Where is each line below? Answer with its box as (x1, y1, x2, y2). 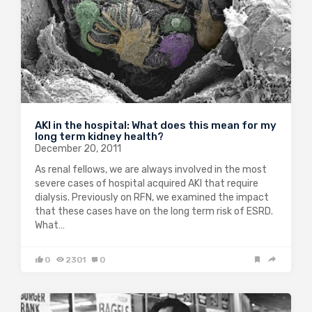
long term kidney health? (35, 130, 164, 143)
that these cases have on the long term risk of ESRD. (35, 205, 273, 217)
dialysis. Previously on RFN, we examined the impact (35, 191, 269, 203)
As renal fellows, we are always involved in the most (35, 163, 267, 175)
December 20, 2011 (35, 142, 121, 155)
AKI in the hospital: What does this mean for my (35, 118, 276, 132)
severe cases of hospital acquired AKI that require (35, 177, 258, 189)
